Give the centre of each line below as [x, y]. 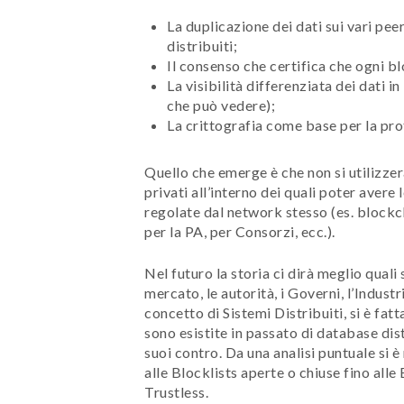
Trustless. [176, 391]
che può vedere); [221, 105]
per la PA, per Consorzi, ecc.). [240, 231]
